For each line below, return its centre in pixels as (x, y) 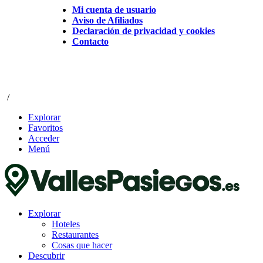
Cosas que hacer (82, 245)
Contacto (90, 42)
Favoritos (45, 127)
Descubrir (46, 255)
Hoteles (66, 224)
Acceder (44, 138)
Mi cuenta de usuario (114, 10)
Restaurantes (75, 234)
